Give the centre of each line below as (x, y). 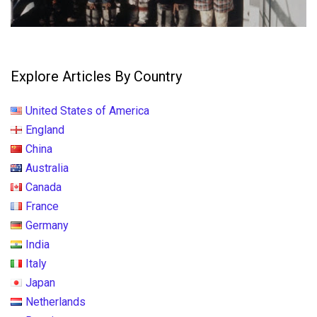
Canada (44, 187)
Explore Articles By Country (96, 76)
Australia (47, 168)
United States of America (87, 110)
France (42, 206)
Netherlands (56, 301)
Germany (47, 225)
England (45, 129)
